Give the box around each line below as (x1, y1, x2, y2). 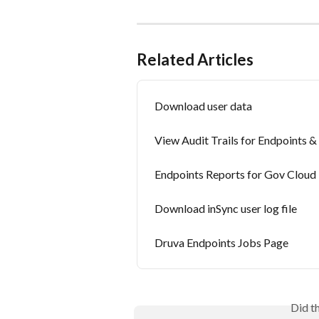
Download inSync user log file (155, 201, 297, 215)
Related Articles (137, 49, 253, 69)
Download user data (155, 98, 252, 113)
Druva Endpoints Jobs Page (155, 235, 288, 249)
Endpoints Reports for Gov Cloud (155, 167, 316, 181)
